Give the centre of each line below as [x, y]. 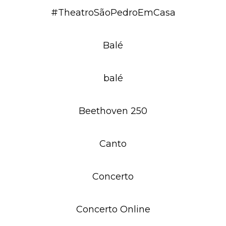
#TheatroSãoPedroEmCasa [113, 13]
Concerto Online [113, 209]
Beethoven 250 [113, 111]
